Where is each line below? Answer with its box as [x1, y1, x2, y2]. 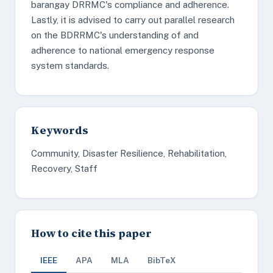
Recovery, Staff [31, 163, 97, 174]
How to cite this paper [31, 225, 152, 241]
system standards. [31, 60, 109, 71]
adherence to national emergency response [31, 45, 214, 55]
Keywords [31, 122, 88, 138]
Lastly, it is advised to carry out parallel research [31, 15, 235, 25]
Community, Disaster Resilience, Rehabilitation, [31, 148, 227, 158]
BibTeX [147, 255, 176, 265]
